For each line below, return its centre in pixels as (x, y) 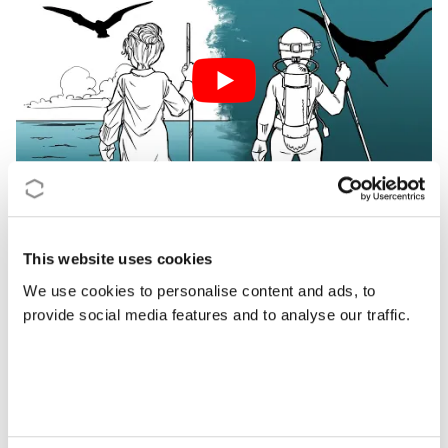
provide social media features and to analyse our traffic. (217, 314)
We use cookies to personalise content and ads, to (199, 290)
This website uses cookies (118, 259)
